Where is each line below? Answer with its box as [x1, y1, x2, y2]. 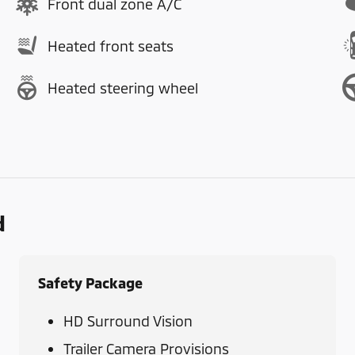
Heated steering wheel [48, 78, 198, 97]
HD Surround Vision [63, 312, 193, 330]
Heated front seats [48, 36, 174, 55]
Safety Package [38, 274, 143, 292]
